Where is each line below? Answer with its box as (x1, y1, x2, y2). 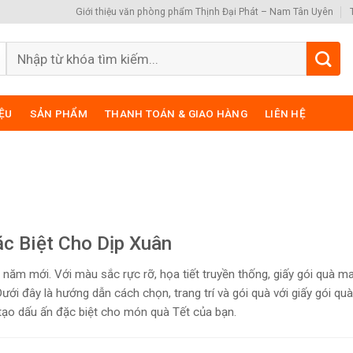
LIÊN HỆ (264, 106, 306, 120)
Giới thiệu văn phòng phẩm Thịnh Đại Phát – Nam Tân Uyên (76, 6, 334, 17)
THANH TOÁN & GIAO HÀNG (104, 106, 247, 120)
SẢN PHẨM (29, 106, 87, 120)
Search (6, 43, 47, 59)
